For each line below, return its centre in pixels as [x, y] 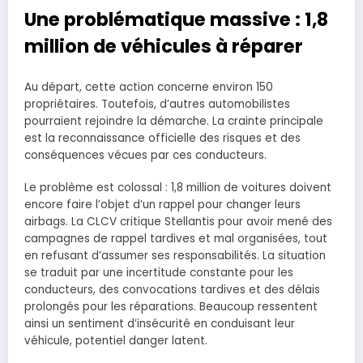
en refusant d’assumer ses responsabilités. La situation [175, 255]
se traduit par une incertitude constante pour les [159, 272]
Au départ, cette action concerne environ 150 [149, 87]
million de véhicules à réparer [164, 47]
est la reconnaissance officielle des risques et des [162, 138]
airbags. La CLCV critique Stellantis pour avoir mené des [178, 221]
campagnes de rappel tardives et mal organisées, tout [176, 238]
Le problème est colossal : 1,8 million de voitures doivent [178, 187]
